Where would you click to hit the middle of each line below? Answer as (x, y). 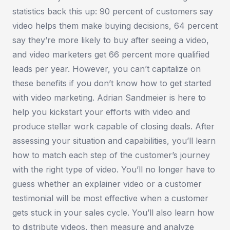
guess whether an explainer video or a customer (107, 184)
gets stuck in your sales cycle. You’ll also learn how (113, 213)
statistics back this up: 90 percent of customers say (113, 12)
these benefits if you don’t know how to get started (112, 83)
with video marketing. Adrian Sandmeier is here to (109, 98)
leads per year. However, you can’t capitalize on (107, 69)
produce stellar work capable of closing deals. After (113, 127)
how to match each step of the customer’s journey (111, 155)
